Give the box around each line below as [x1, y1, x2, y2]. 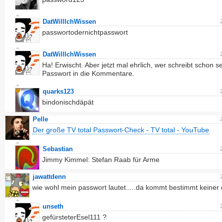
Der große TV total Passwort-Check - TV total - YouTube [33, 126, 209, 134]
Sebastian [43, 145, 73, 153]
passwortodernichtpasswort [42, 28, 128, 36]
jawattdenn [33, 173, 66, 180]
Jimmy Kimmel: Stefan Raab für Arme [42, 156, 160, 164]
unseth [43, 203, 63, 210]
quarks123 [43, 88, 74, 95]
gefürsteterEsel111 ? [42, 213, 107, 221]
